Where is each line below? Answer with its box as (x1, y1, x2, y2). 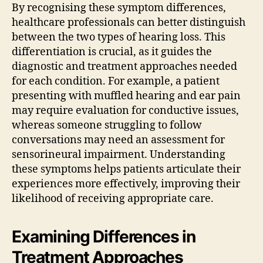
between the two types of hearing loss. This (12, 30, 225, 44)
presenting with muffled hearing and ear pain (12, 89, 241, 103)
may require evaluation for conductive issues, (12, 103, 239, 117)
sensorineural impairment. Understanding (12, 147, 225, 161)
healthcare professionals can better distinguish (12, 15, 245, 29)
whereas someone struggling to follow (12, 118, 202, 132)
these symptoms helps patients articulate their (12, 162, 241, 176)
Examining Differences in (12, 226, 196, 247)
